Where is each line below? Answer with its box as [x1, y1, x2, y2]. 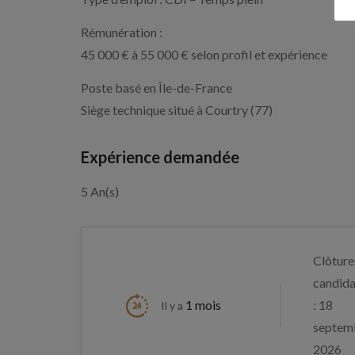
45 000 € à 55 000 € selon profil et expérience [81, 47, 327, 62]
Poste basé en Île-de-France [81, 80, 232, 95]
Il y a [161, 299, 185, 312]
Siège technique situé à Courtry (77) [81, 102, 273, 117]
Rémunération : [81, 25, 162, 40]
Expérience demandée [81, 147, 239, 166]
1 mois [185, 297, 221, 312]
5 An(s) [81, 184, 119, 199]
